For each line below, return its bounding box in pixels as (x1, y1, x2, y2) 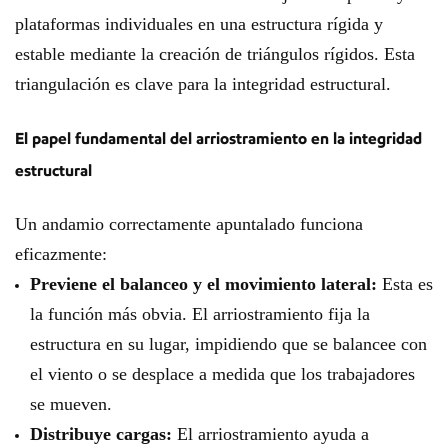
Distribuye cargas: (30, 424, 172, 444)
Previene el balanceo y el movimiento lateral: (30, 274, 377, 294)
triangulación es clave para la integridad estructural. (15, 74, 391, 94)
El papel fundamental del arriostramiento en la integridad (15, 128, 422, 148)
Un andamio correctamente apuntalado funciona (15, 214, 363, 234)
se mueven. (30, 394, 112, 414)
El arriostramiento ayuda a (172, 424, 369, 444)
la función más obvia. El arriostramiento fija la (30, 304, 370, 324)
